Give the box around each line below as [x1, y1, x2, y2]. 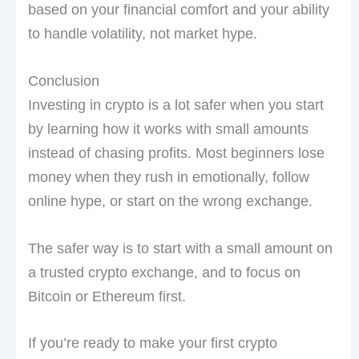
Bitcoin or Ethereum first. [27, 288, 186, 305]
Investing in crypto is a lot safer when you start [27, 96, 324, 113]
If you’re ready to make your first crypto [27, 335, 277, 352]
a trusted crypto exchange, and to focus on [27, 264, 301, 280]
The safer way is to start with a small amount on [27, 240, 333, 256]
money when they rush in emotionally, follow [27, 168, 309, 185]
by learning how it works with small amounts [27, 120, 309, 137]
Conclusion [27, 72, 99, 89]
